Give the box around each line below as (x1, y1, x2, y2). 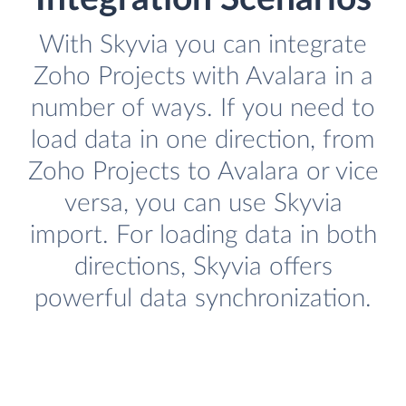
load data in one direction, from (31, 127, 375, 154)
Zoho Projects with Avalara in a (33, 63, 373, 91)
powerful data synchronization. (34, 285, 372, 313)
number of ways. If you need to (31, 95, 375, 122)
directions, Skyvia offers (73, 254, 333, 281)
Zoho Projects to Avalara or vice (27, 159, 379, 186)
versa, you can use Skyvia (63, 190, 343, 217)
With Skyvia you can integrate (39, 32, 367, 59)
